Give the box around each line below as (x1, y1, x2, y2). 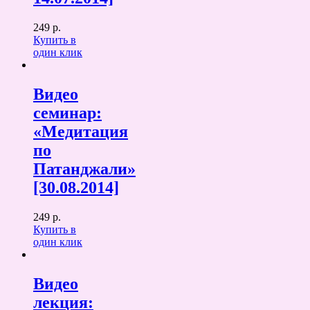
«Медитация (33, 122, 128, 140)
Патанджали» (33, 160, 136, 178)
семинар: (33, 104, 102, 122)
